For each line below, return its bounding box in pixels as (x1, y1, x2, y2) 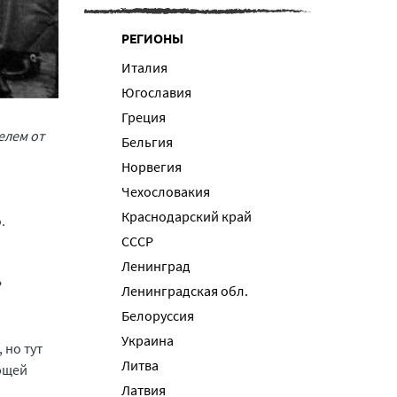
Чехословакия (121, 183, 210, 200)
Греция (121, 108, 166, 126)
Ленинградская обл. (121, 282, 248, 300)
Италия (121, 58, 167, 76)
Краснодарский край (121, 207, 252, 225)
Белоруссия (121, 307, 194, 324)
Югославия (121, 83, 191, 101)
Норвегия (121, 158, 182, 175)
